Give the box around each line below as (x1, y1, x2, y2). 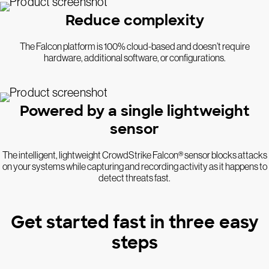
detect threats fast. (98, 172, 171, 183)
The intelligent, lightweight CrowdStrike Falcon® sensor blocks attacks (2, 149, 267, 160)
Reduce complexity (65, 10, 204, 29)
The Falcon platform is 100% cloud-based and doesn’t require (19, 40, 250, 52)
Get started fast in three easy (10, 211, 259, 234)
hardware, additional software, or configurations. (43, 52, 226, 63)
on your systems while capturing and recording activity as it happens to (2, 160, 267, 172)
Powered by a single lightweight (19, 101, 250, 120)
